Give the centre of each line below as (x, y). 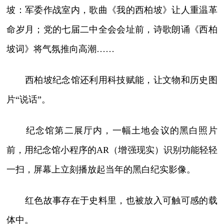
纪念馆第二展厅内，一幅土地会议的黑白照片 (112, 131)
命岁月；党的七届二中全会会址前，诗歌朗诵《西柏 (112, 30)
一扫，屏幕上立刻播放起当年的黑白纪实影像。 (101, 170)
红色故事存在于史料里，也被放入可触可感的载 (112, 201)
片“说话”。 (29, 100)
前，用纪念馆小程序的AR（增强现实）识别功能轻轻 (112, 150)
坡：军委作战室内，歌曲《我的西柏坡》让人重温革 (112, 10)
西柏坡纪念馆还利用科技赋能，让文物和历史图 (112, 80)
